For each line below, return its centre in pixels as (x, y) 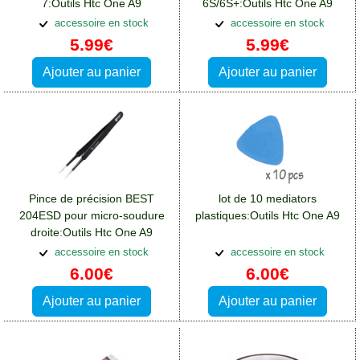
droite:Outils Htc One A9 (92, 233)
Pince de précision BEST (92, 199)
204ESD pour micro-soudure (92, 216)
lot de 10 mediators (268, 199)
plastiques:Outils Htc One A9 (268, 216)
